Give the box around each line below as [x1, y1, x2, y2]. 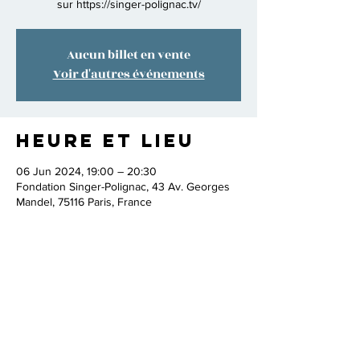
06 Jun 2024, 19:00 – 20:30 [16, 165, 157, 178]
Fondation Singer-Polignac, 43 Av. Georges [16, 180, 230, 193]
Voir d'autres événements [52, 65, 205, 84]
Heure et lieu [16, 129, 195, 152]
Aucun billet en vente [67, 46, 190, 64]
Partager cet [16, 280, 196, 302]
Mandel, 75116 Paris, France [16, 195, 152, 208]
